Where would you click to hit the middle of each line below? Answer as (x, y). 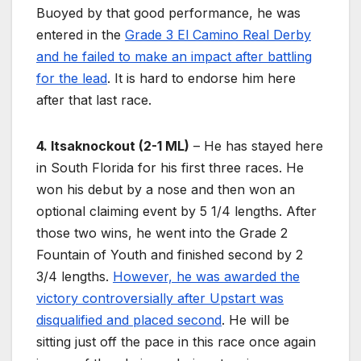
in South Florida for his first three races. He (170, 168)
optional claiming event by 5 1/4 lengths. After (176, 212)
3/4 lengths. (75, 277)
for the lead (72, 79)
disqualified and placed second (129, 320)
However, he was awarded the (206, 277)
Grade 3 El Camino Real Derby (218, 35)
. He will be (255, 320)
